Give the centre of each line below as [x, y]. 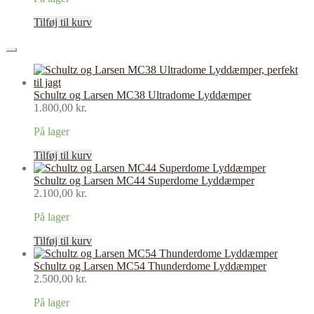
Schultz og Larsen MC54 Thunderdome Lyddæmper [150, 266]
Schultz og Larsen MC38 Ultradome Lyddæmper [142, 95]
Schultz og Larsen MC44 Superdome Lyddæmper [144, 181]
